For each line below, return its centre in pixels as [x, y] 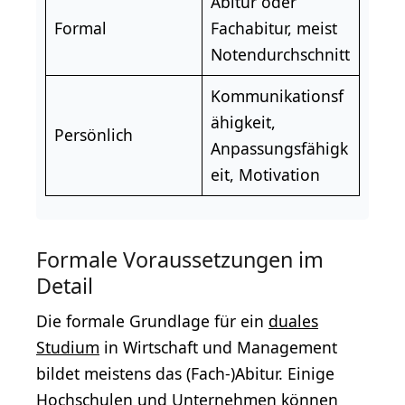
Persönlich [93, 134]
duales [293, 320]
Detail [65, 285]
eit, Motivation [265, 174]
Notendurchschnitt [280, 54]
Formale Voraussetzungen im [180, 259]
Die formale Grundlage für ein [152, 320]
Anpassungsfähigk [279, 148]
